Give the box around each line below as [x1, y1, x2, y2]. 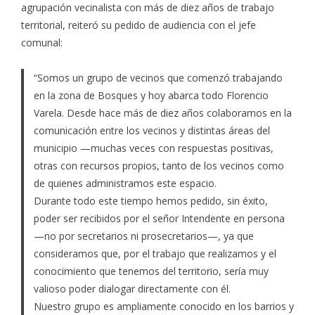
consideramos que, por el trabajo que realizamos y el [33, 247, 276, 260]
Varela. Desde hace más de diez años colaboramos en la [33, 106, 292, 120]
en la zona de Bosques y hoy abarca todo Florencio [33, 89, 269, 102]
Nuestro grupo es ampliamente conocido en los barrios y [33, 300, 294, 313]
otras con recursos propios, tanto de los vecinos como [33, 159, 284, 172]
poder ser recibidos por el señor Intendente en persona [33, 212, 285, 225]
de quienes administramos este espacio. [33, 176, 217, 190]
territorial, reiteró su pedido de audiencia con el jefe [21, 18, 256, 32]
